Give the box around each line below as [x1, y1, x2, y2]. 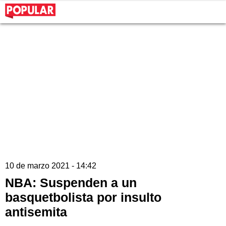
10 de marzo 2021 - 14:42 [5, 161, 96, 171]
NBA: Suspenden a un [5, 176, 137, 190]
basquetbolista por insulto [5, 190, 161, 205]
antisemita [5, 205, 67, 219]
